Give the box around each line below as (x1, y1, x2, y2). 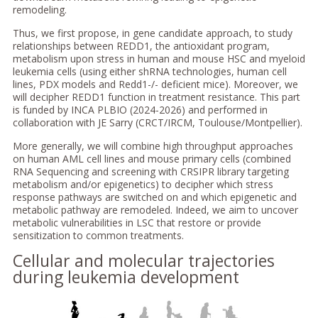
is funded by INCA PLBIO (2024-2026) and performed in (12, 103, 268, 117)
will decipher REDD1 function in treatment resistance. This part (12, 90, 300, 104)
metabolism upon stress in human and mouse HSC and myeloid (12, 52, 305, 66)
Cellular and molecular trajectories (12, 249, 275, 273)
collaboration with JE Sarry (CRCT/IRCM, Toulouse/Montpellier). (12, 116, 302, 130)
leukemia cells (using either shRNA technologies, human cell (12, 65, 287, 79)
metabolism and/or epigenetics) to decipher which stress (12, 177, 273, 192)
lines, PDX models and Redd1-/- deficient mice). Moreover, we (12, 77, 298, 92)
